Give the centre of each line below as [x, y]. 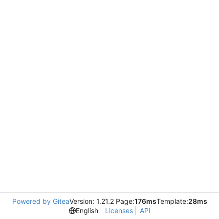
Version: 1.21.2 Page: [102, 201]
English [87, 210]
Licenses [119, 210]
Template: [172, 201]
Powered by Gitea [41, 201]
